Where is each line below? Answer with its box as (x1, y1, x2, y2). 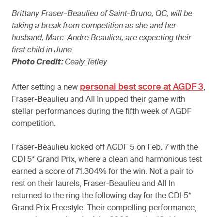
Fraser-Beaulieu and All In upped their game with (12, 96, 185, 104)
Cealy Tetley (65, 59, 107, 67)
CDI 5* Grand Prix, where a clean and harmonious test (12, 156, 202, 164)
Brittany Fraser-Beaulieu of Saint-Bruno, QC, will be (12, 10, 192, 18)
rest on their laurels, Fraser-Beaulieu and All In (12, 180, 175, 188)
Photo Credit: (12, 59, 65, 67)
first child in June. (12, 46, 74, 55)
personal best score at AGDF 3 (80, 83, 203, 92)
